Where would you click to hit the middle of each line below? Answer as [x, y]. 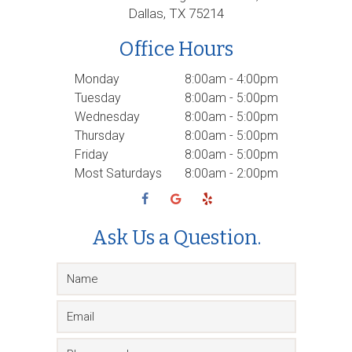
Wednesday [107, 117]
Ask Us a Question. [176, 238]
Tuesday [97, 98]
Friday [91, 154]
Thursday [99, 136]
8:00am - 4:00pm [231, 79]
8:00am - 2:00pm [231, 173]
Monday [97, 79]
